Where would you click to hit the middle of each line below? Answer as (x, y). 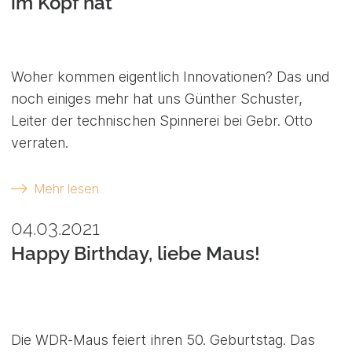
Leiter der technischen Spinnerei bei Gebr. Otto (162, 121)
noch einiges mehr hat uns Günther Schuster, (157, 99)
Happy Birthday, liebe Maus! (136, 253)
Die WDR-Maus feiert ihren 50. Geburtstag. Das (163, 339)
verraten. (40, 143)
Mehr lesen (66, 189)
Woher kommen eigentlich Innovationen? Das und (171, 77)
